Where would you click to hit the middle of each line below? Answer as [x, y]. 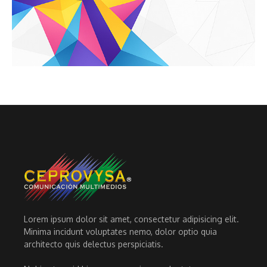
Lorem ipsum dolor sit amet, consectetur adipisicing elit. [131, 219]
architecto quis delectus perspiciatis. [94, 244]
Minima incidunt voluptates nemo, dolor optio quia [120, 232]
